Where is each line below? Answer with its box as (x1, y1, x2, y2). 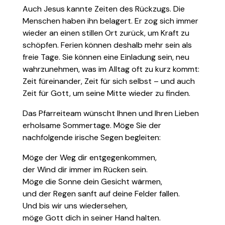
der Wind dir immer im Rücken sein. (23, 164, 148, 175)
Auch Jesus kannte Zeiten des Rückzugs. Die (23, 4, 185, 14)
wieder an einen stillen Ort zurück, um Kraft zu (23, 28, 189, 38)
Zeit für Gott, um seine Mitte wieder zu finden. (23, 88, 190, 98)
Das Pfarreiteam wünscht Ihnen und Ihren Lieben (23, 108, 199, 119)
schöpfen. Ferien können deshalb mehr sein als (23, 40, 192, 50)
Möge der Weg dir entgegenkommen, (23, 152, 157, 163)
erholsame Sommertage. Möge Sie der (23, 120, 161, 131)
